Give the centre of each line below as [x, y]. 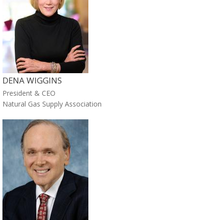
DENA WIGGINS [32, 80]
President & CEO [29, 93]
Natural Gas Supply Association [52, 104]
